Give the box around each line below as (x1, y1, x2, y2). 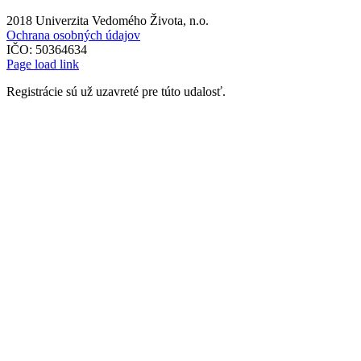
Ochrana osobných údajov (6, 27, 140, 42)
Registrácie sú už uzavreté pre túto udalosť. (6, 84, 226, 98)
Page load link (6, 56, 79, 71)
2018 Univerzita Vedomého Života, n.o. (6, 13, 209, 27)
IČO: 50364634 (6, 42, 87, 56)
